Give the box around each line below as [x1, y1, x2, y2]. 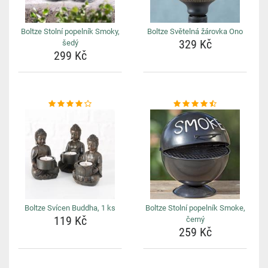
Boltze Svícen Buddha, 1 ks [25, 203, 115, 212]
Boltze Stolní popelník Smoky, [20, 27, 120, 36]
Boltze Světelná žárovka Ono [147, 27, 243, 36]
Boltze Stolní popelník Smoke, [145, 203, 245, 212]
